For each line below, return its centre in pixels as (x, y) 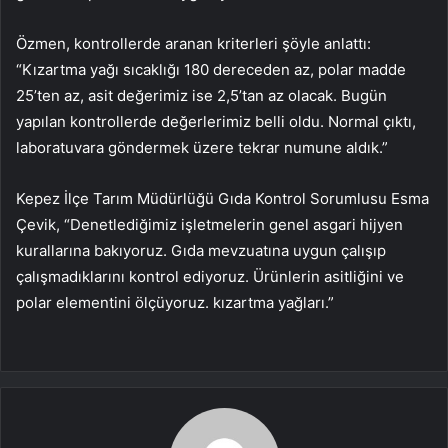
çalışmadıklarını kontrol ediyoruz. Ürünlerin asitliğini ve (210, 277)
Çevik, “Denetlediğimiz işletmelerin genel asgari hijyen (209, 225)
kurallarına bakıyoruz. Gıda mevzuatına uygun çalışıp (201, 251)
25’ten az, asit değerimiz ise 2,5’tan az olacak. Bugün (201, 96)
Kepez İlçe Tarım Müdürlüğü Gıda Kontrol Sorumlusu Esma (222, 199)
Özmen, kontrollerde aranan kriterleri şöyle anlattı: (193, 44)
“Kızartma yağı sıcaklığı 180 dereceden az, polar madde (211, 70)
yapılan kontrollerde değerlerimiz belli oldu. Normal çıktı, (216, 122)
